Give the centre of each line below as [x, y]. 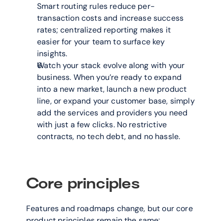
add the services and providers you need [112, 113]
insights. [52, 54]
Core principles [83, 184]
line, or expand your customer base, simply [116, 101]
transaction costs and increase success [110, 18]
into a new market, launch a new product [112, 89]
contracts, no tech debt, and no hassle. [109, 136]
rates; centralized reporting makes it [104, 30]
